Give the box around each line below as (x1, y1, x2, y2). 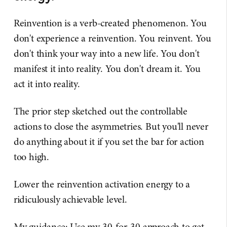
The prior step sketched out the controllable (13, 104, 188, 119)
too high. (13, 150, 50, 164)
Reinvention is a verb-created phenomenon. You (13, 16, 207, 30)
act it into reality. (13, 77, 80, 91)
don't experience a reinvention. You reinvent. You (13, 31, 212, 46)
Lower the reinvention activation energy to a (13, 177, 191, 192)
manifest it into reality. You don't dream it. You (13, 62, 201, 76)
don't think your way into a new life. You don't (13, 47, 200, 61)
